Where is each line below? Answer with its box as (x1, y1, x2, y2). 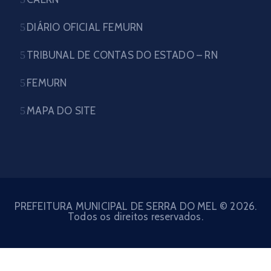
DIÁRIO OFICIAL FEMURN (27, 21, 143, 33)
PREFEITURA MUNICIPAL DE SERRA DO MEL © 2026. (14, 200, 257, 212)
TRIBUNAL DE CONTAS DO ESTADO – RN (27, 49, 218, 61)
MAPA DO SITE (27, 105, 96, 117)
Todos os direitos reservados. (68, 211, 203, 223)
